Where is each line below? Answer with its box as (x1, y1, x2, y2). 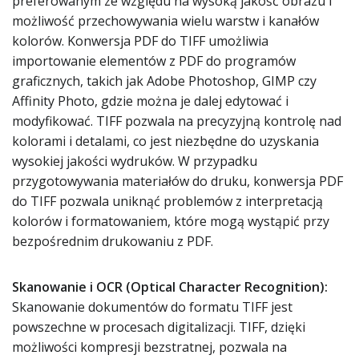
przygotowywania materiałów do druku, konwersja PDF (12, 172, 343, 190)
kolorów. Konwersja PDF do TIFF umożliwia (12, 32, 268, 50)
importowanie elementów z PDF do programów (12, 52, 296, 70)
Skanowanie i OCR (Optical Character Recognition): (12, 278, 328, 296)
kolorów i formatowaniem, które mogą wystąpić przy (12, 212, 329, 230)
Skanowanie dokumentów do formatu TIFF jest (12, 298, 292, 316)
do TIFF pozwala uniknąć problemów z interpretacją (12, 192, 323, 210)
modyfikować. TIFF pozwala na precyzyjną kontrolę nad (12, 112, 341, 130)
